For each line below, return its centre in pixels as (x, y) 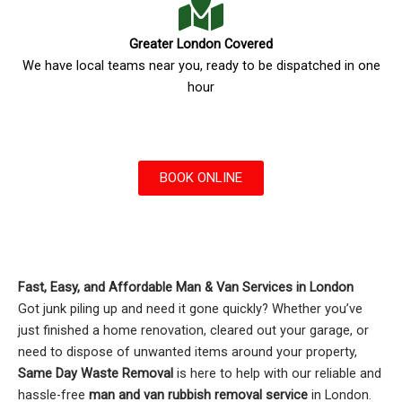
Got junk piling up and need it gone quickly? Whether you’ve (190, 309)
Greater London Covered (201, 44)
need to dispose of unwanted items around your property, (188, 352)
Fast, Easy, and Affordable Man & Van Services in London (186, 288)
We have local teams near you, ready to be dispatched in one (201, 66)
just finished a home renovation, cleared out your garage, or (193, 331)
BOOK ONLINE (201, 178)
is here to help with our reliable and (277, 374)
